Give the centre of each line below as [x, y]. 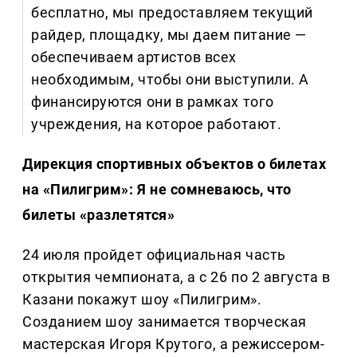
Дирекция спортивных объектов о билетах [175, 164]
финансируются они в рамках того [153, 102]
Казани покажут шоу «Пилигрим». [142, 300]
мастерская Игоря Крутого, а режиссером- [174, 344]
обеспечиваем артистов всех [134, 57]
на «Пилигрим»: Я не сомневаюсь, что [157, 190]
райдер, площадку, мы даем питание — [169, 35]
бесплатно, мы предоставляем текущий [172, 13]
